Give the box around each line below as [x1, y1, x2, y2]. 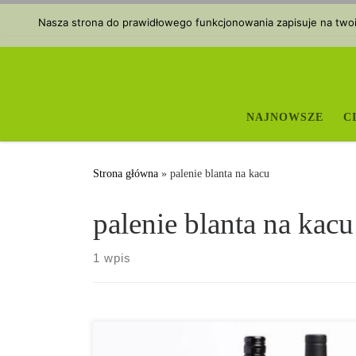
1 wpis [93, 250, 131, 265]
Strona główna [93, 166, 158, 180]
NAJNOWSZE [246, 110, 323, 123]
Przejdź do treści [21, 15, 109, 28]
